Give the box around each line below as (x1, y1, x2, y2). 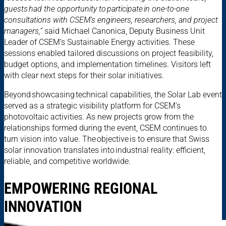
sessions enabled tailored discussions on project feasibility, (4, 48, 213, 59)
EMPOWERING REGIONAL (4, 180, 157, 198)
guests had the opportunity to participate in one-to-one (4, 4, 189, 14)
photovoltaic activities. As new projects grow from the (4, 112, 194, 122)
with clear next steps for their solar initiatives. (4, 71, 167, 81)
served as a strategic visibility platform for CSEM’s (4, 101, 181, 111)
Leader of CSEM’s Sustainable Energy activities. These (4, 37, 195, 47)
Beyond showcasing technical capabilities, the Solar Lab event (4, 90, 222, 100)
